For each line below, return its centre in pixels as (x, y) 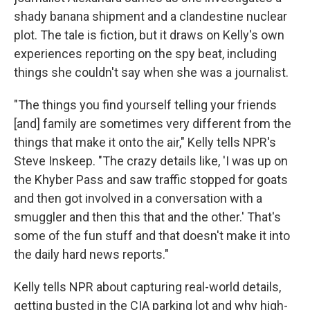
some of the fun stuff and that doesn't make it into (152, 236)
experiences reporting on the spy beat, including (145, 54)
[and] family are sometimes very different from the (153, 124)
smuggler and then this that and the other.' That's (147, 217)
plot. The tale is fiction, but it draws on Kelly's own (149, 35)
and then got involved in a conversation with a (138, 198)
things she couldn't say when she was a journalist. (151, 72)
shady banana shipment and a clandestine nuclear (151, 16)
